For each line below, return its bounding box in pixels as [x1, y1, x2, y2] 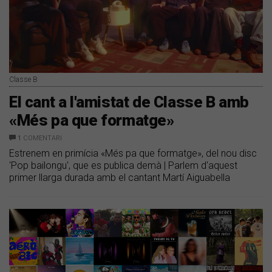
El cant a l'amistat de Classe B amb [9, 92, 250, 111]
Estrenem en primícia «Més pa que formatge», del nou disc [9, 147, 257, 159]
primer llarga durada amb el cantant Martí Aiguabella [9, 171, 230, 183]
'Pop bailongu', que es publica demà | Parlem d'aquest [9, 159, 237, 171]
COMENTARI [23, 134, 62, 142]
